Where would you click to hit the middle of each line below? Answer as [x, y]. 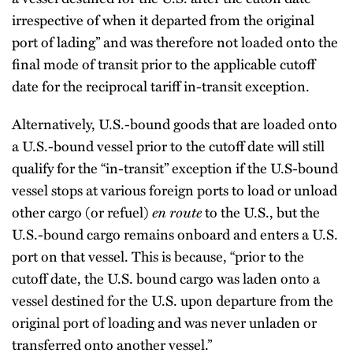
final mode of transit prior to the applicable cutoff [163, 63]
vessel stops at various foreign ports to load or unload [175, 190]
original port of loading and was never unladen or [164, 322]
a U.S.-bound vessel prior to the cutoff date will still [168, 145]
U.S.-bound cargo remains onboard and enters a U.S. [175, 234]
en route [177, 212]
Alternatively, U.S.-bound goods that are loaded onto [175, 123]
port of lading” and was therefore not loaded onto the [175, 41]
